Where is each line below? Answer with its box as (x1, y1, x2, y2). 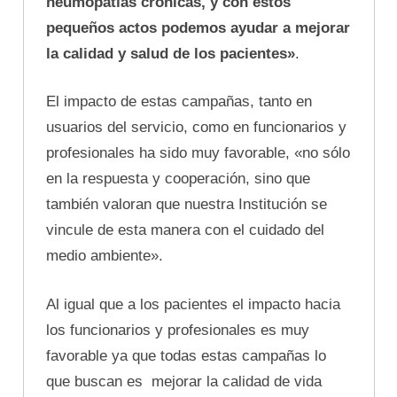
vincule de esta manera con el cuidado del (46, 222, 324, 239)
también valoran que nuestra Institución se (46, 196, 327, 214)
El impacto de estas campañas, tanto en (46, 93, 312, 111)
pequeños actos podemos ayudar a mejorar (46, 19, 350, 36)
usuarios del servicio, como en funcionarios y (46, 119, 346, 136)
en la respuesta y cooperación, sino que (46, 170, 310, 188)
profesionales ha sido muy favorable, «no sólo (46, 144, 350, 162)
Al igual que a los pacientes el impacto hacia (46, 295, 340, 313)
